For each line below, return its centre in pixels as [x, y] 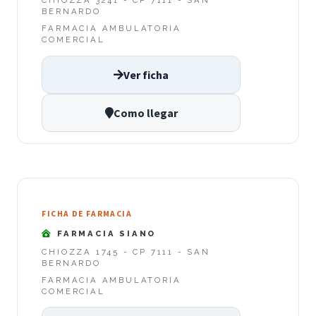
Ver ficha [146, 74]
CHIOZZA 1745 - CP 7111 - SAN [126, 251]
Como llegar [145, 113]
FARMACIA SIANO [105, 233]
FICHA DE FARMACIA [87, 214]
